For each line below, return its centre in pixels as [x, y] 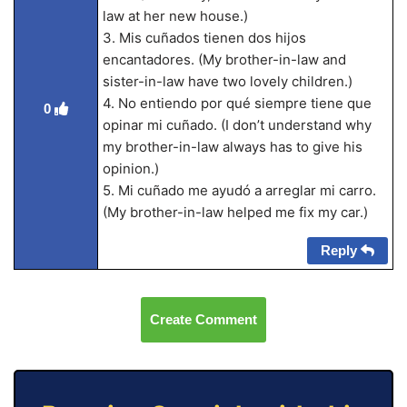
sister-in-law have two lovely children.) [227, 81]
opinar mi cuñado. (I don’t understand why [237, 125]
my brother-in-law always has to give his [232, 147]
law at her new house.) [175, 16]
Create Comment [203, 319]
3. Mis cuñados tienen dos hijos [204, 38]
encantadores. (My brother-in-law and [224, 60]
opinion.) [130, 169]
